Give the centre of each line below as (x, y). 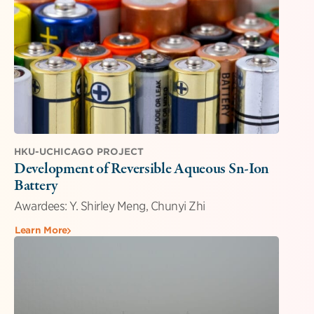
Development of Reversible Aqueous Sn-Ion (142, 169)
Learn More (41, 231)
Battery (36, 186)
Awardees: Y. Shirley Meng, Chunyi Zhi (110, 206)
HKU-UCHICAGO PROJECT (79, 152)
